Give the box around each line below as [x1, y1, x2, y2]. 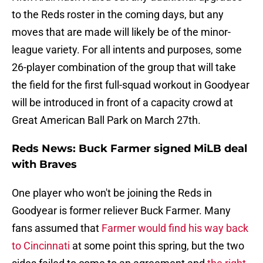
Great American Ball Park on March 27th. [12, 114, 201, 127]
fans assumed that [12, 222, 102, 235]
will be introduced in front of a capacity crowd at [12, 96, 233, 109]
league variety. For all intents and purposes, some [12, 43, 242, 56]
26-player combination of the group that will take [12, 61, 236, 74]
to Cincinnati [12, 240, 70, 252]
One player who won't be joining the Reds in [12, 187, 212, 200]
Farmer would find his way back [102, 222, 248, 235]
